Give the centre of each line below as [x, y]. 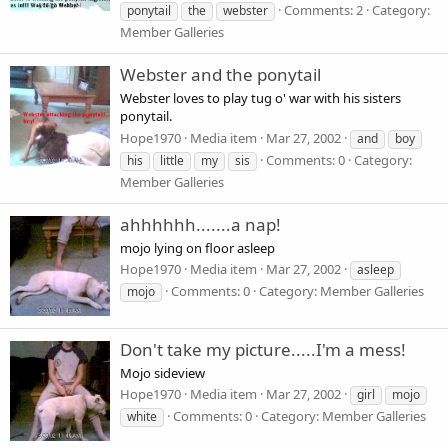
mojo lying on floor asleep [197, 248]
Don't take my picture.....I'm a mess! [263, 349]
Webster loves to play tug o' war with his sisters [260, 98]
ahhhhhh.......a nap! [200, 224]
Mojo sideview [162, 373]
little [172, 160]
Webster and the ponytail [220, 74]
